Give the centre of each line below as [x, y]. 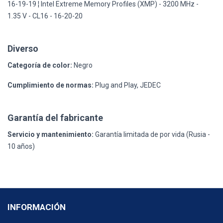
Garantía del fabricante [55, 117]
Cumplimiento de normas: [51, 85]
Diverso [23, 48]
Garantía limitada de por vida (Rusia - [152, 134]
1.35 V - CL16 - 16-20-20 [45, 16]
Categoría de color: [40, 65]
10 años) [21, 146]
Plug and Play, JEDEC [127, 85]
